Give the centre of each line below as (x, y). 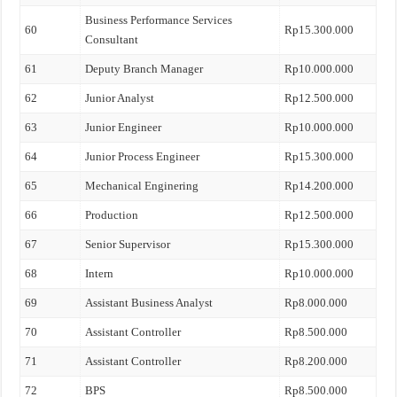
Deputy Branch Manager (144, 69)
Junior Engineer (124, 127)
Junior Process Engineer (143, 156)
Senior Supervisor (128, 244)
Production (112, 215)
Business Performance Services (159, 20)
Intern (100, 273)
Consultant (112, 39)
